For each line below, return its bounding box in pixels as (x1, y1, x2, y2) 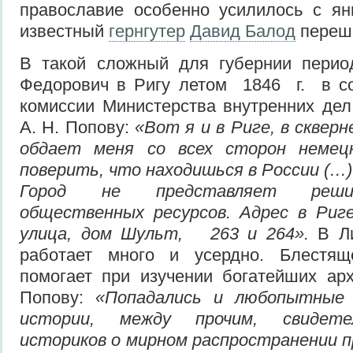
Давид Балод (190, 20, 295, 41)
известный (20, 20, 109, 41)
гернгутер (109, 20, 185, 41)
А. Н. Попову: (20, 117, 136, 137)
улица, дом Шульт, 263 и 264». (20, 223, 318, 243)
